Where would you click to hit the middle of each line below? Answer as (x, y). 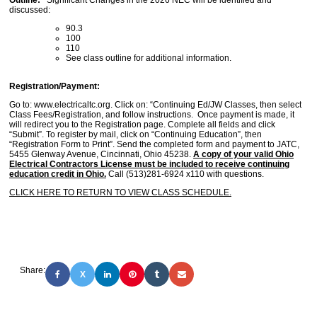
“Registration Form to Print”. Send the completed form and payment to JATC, (154, 144)
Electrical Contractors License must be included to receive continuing (149, 164)
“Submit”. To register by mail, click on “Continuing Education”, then (136, 134)
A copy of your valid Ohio (243, 154)
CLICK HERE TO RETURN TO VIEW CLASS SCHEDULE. (120, 192)
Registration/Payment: (54, 86)
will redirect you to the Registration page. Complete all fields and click (142, 125)
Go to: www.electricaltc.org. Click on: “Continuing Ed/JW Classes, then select (155, 105)
